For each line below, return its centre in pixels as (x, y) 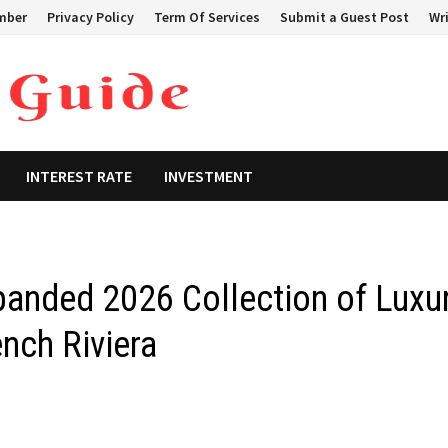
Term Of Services (207, 17)
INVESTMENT (209, 176)
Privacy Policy (91, 17)
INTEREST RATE (79, 176)
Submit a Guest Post (345, 17)
